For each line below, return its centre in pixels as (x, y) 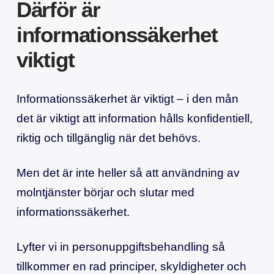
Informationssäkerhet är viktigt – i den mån (127, 98)
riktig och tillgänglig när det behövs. (108, 138)
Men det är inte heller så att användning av (128, 172)
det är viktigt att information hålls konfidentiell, (134, 118)
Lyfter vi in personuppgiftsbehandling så (120, 247)
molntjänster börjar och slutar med (105, 192)
